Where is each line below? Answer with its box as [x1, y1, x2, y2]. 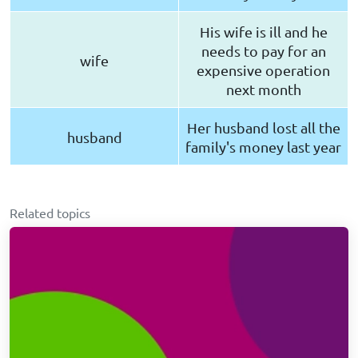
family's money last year [185, 138, 341, 156]
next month [225, 81, 301, 98]
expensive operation [197, 62, 330, 79]
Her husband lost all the [186, 119, 340, 137]
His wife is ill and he [199, 23, 328, 41]
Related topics [10, 205, 90, 221]
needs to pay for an [201, 42, 326, 60]
